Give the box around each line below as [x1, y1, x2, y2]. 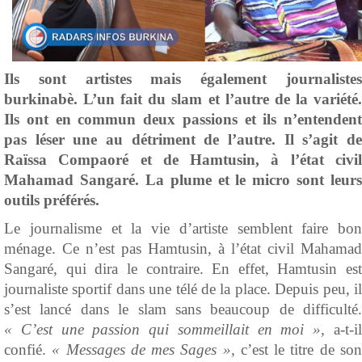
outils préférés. [4, 192, 99, 209]
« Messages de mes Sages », [52, 341, 241, 359]
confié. [4, 341, 53, 359]
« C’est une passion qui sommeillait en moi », [4, 321, 334, 339]
